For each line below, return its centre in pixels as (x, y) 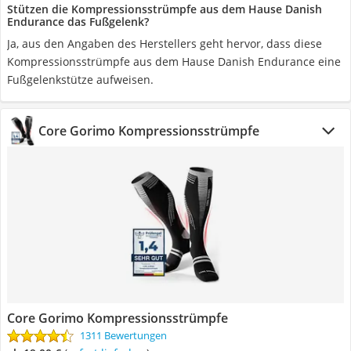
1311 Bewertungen (123, 335)
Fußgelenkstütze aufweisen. (80, 80)
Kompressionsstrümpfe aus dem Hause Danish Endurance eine (174, 62)
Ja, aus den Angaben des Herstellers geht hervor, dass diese (165, 43)
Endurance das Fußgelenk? (78, 22)
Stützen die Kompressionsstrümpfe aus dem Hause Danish (165, 9)
